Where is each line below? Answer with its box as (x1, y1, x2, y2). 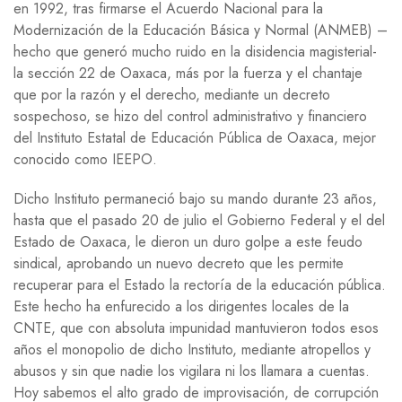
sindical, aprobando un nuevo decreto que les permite (13, 252, 344, 274)
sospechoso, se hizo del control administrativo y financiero (13, 105, 367, 127)
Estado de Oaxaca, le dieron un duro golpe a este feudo (13, 231, 363, 252)
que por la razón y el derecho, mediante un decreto (13, 83, 330, 105)
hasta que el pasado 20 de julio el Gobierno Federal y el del (13, 209, 385, 231)
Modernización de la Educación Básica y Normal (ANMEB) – (13, 19, 388, 40)
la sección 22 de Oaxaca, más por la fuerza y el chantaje (13, 62, 363, 83)
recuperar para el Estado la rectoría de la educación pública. (13, 274, 386, 295)
